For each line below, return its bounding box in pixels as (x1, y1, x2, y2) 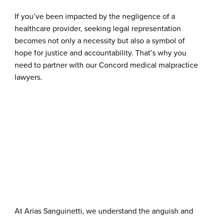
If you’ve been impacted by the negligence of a (15, 10, 175, 22)
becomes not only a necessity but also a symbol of (15, 35, 185, 46)
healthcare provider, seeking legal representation (15, 22, 181, 34)
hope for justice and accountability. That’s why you (15, 47, 186, 58)
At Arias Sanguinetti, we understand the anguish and (15, 205, 193, 217)
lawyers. (15, 71, 42, 83)
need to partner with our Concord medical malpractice (15, 59, 198, 71)
